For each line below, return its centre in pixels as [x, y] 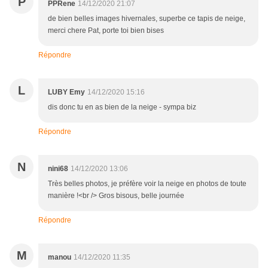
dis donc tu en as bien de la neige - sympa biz [122, 107]
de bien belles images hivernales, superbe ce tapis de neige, [147, 19]
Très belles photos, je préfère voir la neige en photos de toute [147, 184]
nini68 [58, 169]
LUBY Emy [66, 92]
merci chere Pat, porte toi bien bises [106, 31]
